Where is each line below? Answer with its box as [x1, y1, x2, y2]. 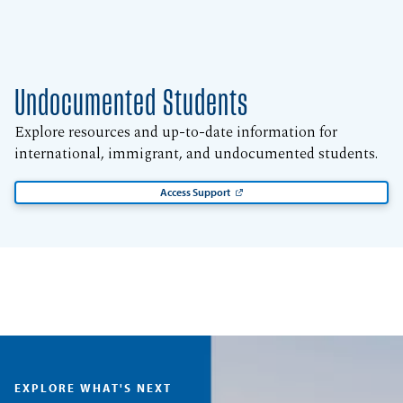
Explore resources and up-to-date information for [14, 121, 338, 145]
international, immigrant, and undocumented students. [14, 143, 379, 166]
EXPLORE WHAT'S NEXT [14, 380, 173, 395]
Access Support [159, 184, 230, 199]
